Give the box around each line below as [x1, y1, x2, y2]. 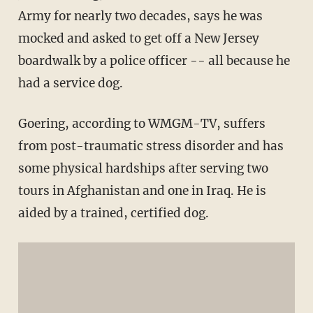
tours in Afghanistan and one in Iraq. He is [17, 183, 266, 199]
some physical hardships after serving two [17, 161, 268, 177]
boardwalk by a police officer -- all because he [17, 53, 290, 69]
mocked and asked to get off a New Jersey [17, 31, 259, 47]
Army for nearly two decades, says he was [17, 8, 263, 24]
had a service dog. [17, 75, 123, 92]
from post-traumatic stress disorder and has [17, 138, 284, 154]
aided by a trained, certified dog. [17, 205, 209, 221]
